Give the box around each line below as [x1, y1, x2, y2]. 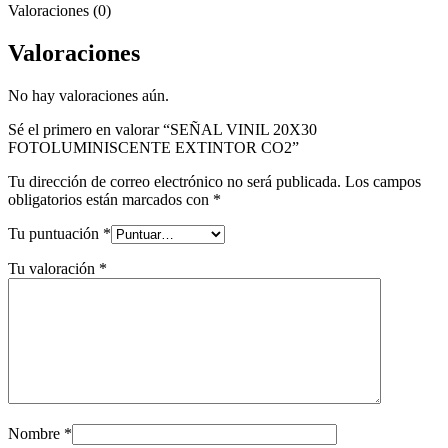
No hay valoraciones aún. [8, 86, 169, 104]
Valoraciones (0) [8, 2, 111, 20]
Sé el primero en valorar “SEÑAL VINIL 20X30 [8, 120, 317, 138]
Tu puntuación [8, 224, 103, 242]
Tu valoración [8, 259, 99, 277]
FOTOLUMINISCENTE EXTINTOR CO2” [8, 138, 299, 156]
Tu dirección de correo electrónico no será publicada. [8, 172, 341, 190]
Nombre [8, 424, 64, 442]
